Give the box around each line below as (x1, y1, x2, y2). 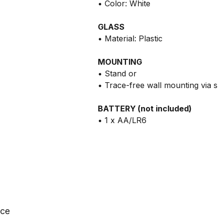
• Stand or (98, 69, 137, 78)
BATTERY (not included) (98, 104, 192, 113)
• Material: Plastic (98, 34, 163, 43)
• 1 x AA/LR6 (98, 115, 147, 125)
